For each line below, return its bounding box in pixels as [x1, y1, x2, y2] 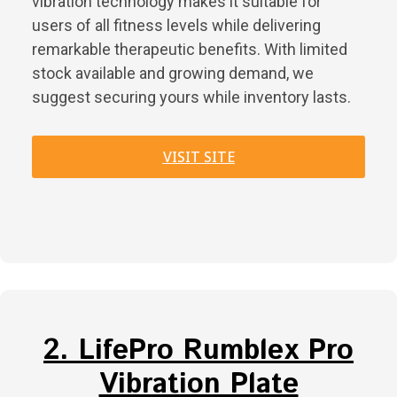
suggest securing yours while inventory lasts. [32, 88, 351, 107]
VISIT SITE [162, 147, 235, 167]
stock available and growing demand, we [32, 64, 314, 83]
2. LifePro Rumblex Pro [43, 331, 354, 372]
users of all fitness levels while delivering [32, 16, 321, 35]
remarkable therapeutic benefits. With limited [32, 40, 347, 59]
